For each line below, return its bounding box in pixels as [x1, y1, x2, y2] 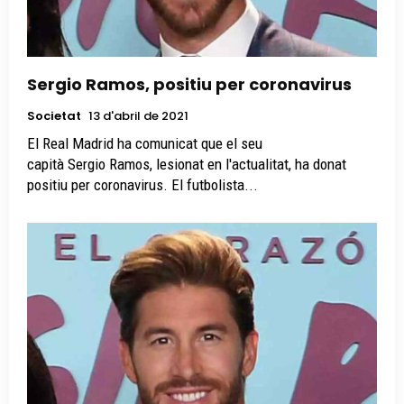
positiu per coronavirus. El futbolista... [27, 176, 258, 195]
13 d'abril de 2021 [88, 107, 188, 125]
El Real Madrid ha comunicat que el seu [27, 134, 262, 153]
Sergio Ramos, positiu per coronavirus [27, 73, 352, 96]
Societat [27, 107, 81, 125]
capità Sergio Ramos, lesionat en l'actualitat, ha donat [27, 155, 346, 174]
